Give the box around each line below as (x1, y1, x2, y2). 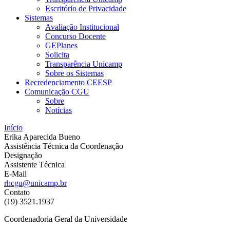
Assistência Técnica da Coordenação (4, 142, 123, 150)
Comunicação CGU (25, 87, 89, 96)
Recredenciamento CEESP (25, 78, 112, 87)
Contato (4, 188, 30, 197)
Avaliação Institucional (45, 23, 119, 31)
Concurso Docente (45, 32, 106, 41)
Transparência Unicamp (45, 60, 122, 68)
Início (4, 123, 23, 132)
